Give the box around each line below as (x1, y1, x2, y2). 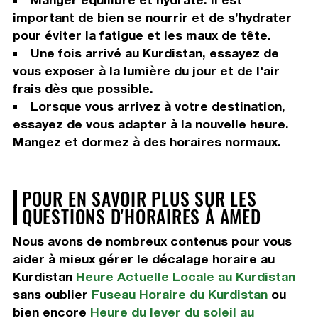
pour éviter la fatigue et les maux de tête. (12, 28, 271, 43)
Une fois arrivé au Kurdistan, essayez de (30, 45, 279, 61)
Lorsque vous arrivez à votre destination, (30, 99, 285, 114)
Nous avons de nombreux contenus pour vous (12, 234, 292, 249)
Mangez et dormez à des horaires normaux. (12, 134, 281, 150)
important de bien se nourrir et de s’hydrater (12, 10, 292, 26)
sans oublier (12, 287, 92, 302)
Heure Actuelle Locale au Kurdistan (75, 269, 295, 285)
